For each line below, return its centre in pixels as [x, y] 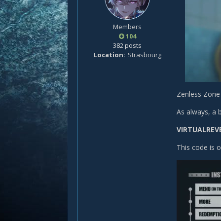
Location [108, 55]
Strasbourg [144, 55]
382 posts [127, 45]
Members [127, 27]
